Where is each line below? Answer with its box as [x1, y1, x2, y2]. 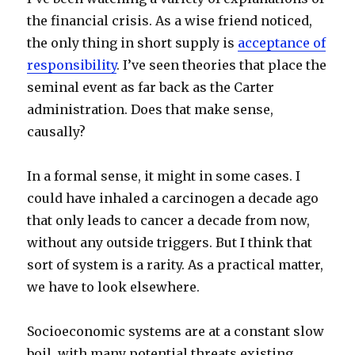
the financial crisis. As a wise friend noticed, [27, 13, 313, 29]
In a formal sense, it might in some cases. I [27, 168, 301, 184]
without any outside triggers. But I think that [27, 235, 313, 250]
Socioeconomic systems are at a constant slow [27, 323, 325, 339]
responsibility [27, 57, 117, 73]
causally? [27, 124, 86, 139]
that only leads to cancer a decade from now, [27, 212, 311, 228]
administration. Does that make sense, [27, 101, 274, 117]
